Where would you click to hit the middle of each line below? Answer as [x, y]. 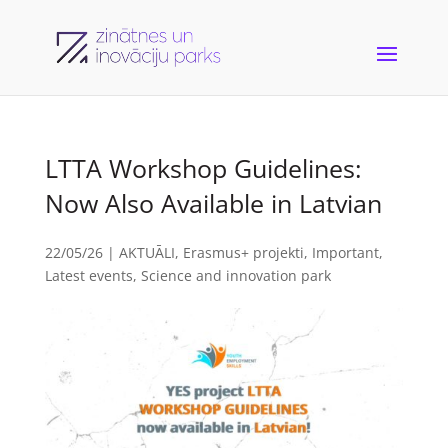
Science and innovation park [235, 275]
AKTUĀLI [146, 252]
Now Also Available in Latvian [213, 203]
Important [345, 252]
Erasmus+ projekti [243, 252]
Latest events [88, 275]
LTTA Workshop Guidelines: [203, 168]
